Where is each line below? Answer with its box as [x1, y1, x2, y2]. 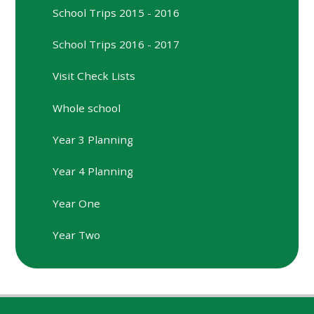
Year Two [53, 228, 101, 243]
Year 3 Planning [53, 132, 134, 147]
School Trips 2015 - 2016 [53, 5, 180, 20]
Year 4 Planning [53, 164, 134, 179]
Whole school [53, 100, 121, 115]
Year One [53, 196, 101, 210]
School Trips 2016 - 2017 [53, 37, 180, 52]
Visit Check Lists [53, 69, 136, 83]
